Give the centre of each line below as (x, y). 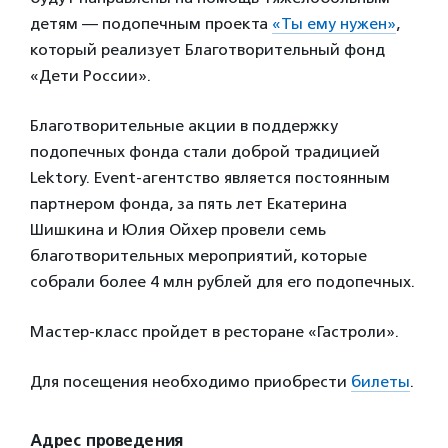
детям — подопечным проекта (151, 23)
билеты (380, 381)
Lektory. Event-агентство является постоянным (210, 177)
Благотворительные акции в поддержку (184, 125)
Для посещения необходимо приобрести (190, 381)
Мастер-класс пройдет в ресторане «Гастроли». (214, 331)
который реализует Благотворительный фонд (207, 49)
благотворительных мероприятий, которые (198, 255)
